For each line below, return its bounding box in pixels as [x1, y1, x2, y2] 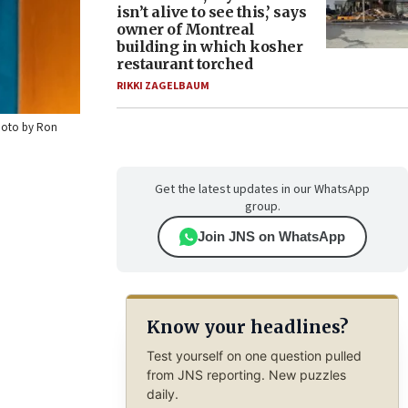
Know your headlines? [146, 316, 348, 339]
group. [244, 198, 280, 216]
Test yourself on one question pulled [146, 347, 362, 363]
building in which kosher [117, 37, 302, 56]
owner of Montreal [117, 20, 255, 38]
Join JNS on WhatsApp [198, 229, 345, 244]
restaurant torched [117, 55, 252, 73]
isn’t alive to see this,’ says [117, 3, 306, 21]
